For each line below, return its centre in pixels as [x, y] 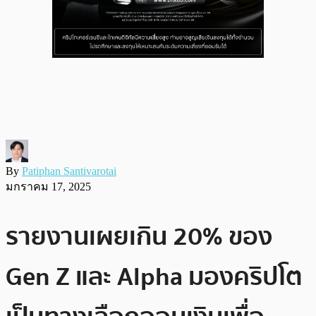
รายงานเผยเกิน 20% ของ [139, 236]
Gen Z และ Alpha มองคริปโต [154, 276]
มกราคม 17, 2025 [48, 186]
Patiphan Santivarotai [69, 171]
